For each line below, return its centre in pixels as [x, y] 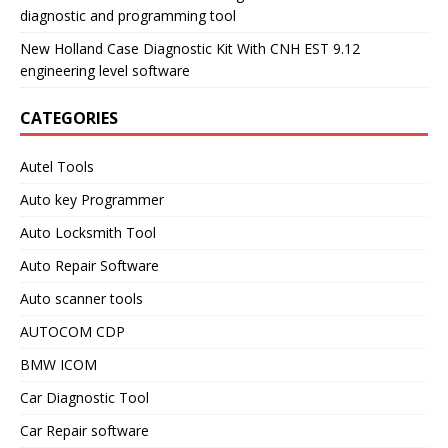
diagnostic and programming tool [128, 16]
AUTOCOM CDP [72, 332]
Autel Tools [57, 167]
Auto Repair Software [89, 266]
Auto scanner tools [81, 299]
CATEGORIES [69, 118]
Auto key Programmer [92, 200]
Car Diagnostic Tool [84, 398]
